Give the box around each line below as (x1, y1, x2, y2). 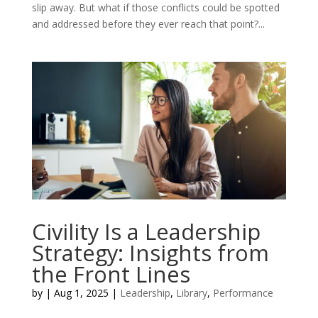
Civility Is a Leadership (31, 216, 261, 246)
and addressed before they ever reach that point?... (31, 16, 265, 31)
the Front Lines (31, 258, 190, 289)
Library (175, 285, 207, 300)
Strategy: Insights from (31, 237, 269, 268)
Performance (212, 285, 273, 300)
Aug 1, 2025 (53, 285, 109, 300)
